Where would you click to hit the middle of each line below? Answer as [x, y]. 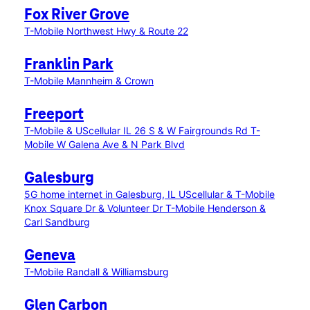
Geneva [50, 256]
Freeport [54, 115]
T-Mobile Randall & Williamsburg [97, 272]
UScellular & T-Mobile [227, 194]
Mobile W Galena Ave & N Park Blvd [104, 144]
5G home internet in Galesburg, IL [101, 194]
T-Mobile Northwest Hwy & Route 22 [106, 31]
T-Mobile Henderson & [216, 208]
